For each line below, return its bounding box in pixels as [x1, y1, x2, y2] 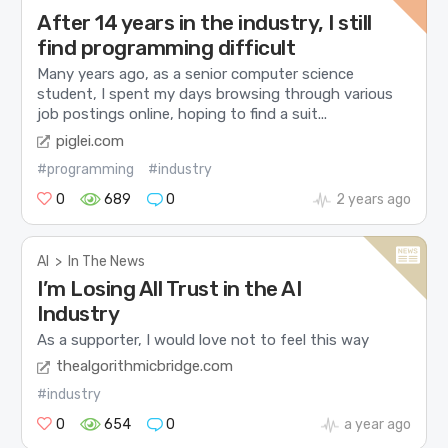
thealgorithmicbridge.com [56, 357, 234, 376]
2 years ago [335, 190, 411, 208]
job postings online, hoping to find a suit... [37, 105, 328, 124]
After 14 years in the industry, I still [37, 10, 372, 35]
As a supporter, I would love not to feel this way [37, 330, 370, 349]
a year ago [343, 416, 411, 434]
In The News [68, 252, 146, 270]
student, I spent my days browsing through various [37, 85, 394, 104]
